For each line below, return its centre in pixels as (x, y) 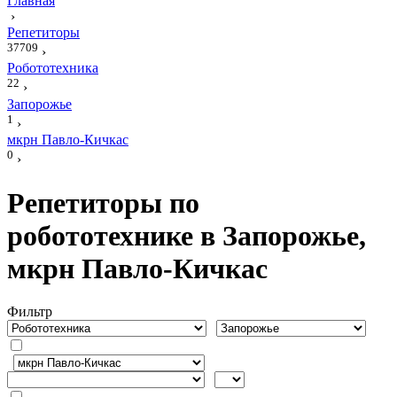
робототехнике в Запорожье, (187, 235)
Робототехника (53, 68)
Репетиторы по (103, 202)
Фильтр (30, 312)
